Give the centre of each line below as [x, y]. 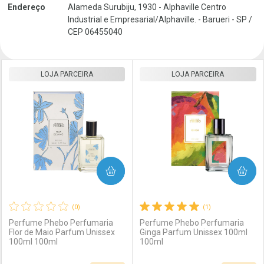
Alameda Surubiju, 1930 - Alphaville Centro [147, 7]
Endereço [27, 7]
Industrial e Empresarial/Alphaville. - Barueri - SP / [160, 19]
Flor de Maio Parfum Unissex [62, 232]
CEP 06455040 [95, 32]
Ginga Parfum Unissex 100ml [194, 232]
